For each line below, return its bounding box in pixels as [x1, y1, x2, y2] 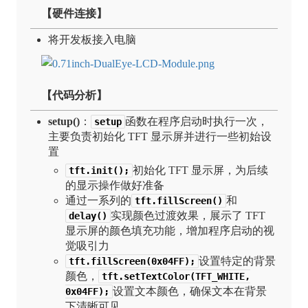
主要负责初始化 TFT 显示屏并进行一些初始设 [47, 131, 272, 143]
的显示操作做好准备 [65, 179, 165, 191]
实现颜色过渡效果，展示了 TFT [111, 209, 266, 221]
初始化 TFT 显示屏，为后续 [133, 164, 269, 176]
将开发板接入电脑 [47, 34, 136, 46]
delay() [69, 210, 108, 221]
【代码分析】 [41, 89, 107, 101]
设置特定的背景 [199, 254, 276, 267]
